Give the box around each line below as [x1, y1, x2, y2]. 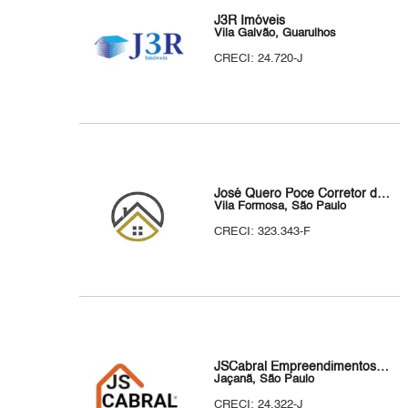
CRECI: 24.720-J [214, 53, 304, 65]
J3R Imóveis [214, 15, 286, 27]
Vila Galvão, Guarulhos [214, 27, 337, 39]
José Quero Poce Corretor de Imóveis [377, 188, 391, 200]
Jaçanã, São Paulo [214, 373, 315, 385]
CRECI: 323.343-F [214, 226, 311, 238]
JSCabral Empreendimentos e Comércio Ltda [376, 361, 390, 373]
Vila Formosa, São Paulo [214, 200, 347, 212]
